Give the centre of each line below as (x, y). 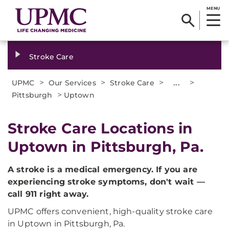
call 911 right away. (48, 194)
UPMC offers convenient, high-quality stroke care (110, 211)
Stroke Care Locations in (100, 128)
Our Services (72, 83)
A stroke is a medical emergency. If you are (102, 169)
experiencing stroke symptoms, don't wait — (106, 182)
